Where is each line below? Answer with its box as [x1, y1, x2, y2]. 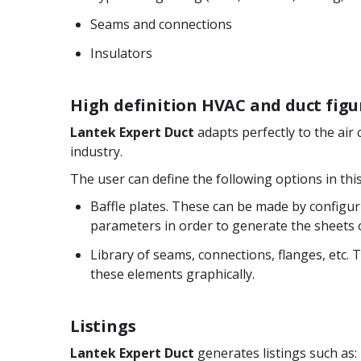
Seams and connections [90, 15, 232, 33]
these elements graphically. [90, 264, 255, 283]
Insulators [90, 44, 152, 62]
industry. [70, 142, 122, 160]
